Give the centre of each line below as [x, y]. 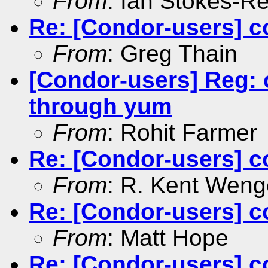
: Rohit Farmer [182, 132]
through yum [100, 106]
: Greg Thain [172, 53]
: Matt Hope [168, 237]
